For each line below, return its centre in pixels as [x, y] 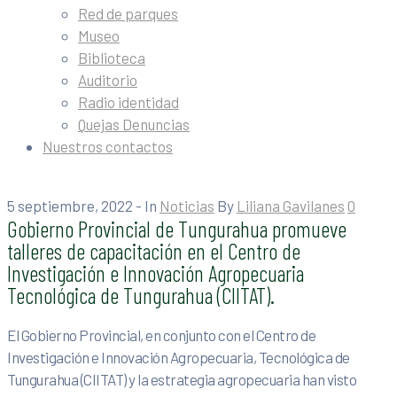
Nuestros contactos [108, 146]
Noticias [187, 206]
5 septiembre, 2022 [70, 206]
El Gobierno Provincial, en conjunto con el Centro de [161, 335]
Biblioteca [112, 58]
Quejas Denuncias [134, 124]
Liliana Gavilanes [291, 206]
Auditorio [108, 80]
